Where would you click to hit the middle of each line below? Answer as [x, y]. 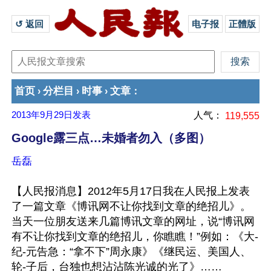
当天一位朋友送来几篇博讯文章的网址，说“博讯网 [133, 221]
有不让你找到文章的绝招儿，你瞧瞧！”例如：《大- [135, 237]
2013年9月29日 [42, 115]
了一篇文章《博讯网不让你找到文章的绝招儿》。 [131, 206]
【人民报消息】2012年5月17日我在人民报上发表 [131, 191]
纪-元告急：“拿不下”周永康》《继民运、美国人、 [131, 252]
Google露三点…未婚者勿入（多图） [111, 138]
